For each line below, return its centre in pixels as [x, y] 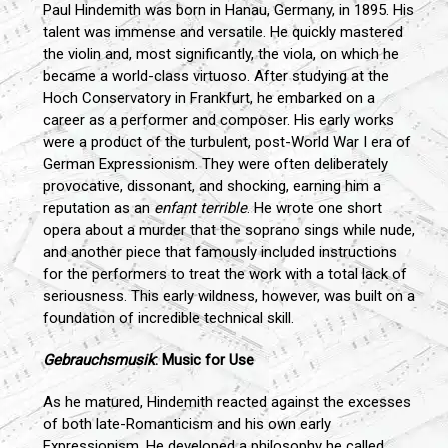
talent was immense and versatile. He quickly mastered [223, 32]
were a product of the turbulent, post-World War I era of [227, 142]
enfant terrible [200, 208]
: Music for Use [204, 360]
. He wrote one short [314, 208]
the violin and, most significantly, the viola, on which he [221, 54]
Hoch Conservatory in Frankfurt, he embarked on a [209, 98]
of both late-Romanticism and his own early [187, 424]
